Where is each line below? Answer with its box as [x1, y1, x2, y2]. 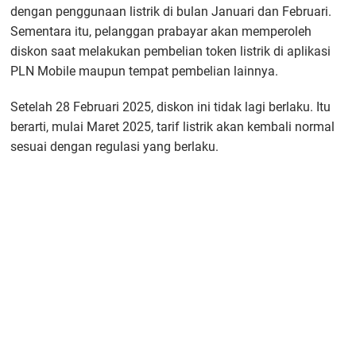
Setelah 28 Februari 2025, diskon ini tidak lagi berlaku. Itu [10, 99, 331, 114]
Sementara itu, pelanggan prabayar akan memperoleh [10, 23, 312, 39]
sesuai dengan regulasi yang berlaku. [10, 138, 219, 154]
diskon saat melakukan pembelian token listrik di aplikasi [10, 43, 331, 59]
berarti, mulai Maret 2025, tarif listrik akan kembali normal [10, 118, 335, 134]
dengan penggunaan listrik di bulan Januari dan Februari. [10, 3, 332, 19]
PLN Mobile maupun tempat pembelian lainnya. [10, 63, 279, 79]
